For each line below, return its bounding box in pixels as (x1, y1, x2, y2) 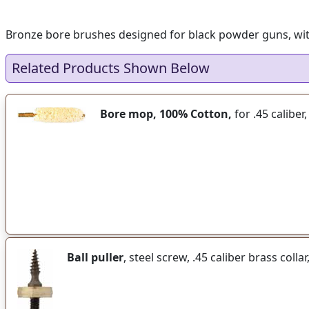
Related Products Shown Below (12, 59, 210, 77)
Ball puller (67, 250, 123, 265)
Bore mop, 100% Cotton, (100, 106, 232, 121)
